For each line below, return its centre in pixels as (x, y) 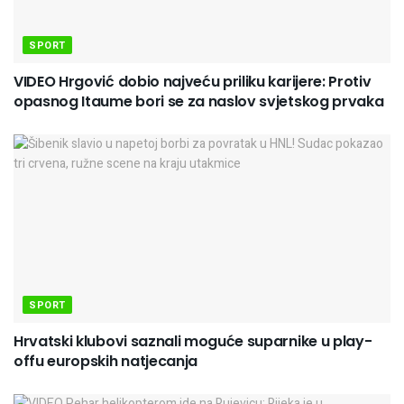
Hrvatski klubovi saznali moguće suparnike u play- (193, 341)
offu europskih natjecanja (106, 361)
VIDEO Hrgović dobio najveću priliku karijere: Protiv (193, 81)
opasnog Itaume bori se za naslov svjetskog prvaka (199, 101)
